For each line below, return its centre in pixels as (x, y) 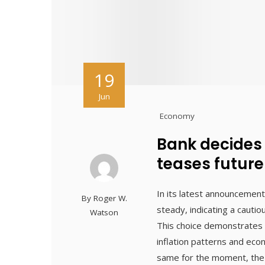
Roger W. (110, 198)
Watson (104, 213)
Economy (177, 116)
